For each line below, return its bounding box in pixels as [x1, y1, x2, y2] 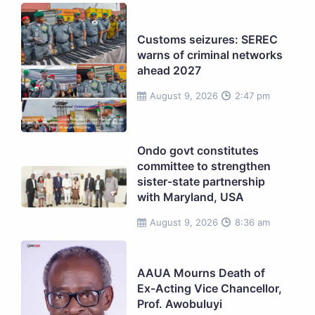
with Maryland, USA [137, 190, 244, 205]
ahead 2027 [137, 63, 201, 77]
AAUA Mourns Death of [137, 266, 265, 281]
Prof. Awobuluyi [137, 297, 222, 311]
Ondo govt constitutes [137, 143, 259, 158]
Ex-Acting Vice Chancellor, [137, 281, 282, 296]
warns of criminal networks [137, 47, 283, 62]
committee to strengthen [137, 159, 271, 174]
